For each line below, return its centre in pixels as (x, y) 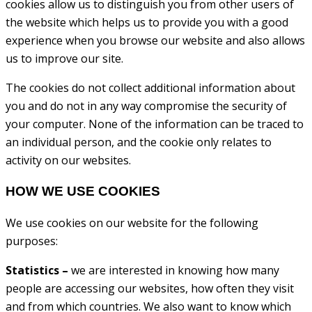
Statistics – (37, 270)
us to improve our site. (64, 59)
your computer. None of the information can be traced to (155, 124)
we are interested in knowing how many (174, 270)
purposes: (32, 241)
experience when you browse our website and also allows (155, 41)
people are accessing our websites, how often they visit (150, 288)
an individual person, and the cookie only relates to (139, 142)
